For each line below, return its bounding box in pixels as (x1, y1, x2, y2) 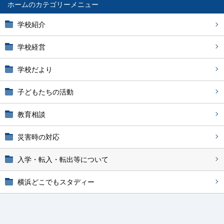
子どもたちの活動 (17, 88, 73, 96)
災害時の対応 (17, 133, 59, 141)
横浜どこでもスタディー (17, 178, 94, 186)
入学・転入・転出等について (17, 155, 108, 163)
